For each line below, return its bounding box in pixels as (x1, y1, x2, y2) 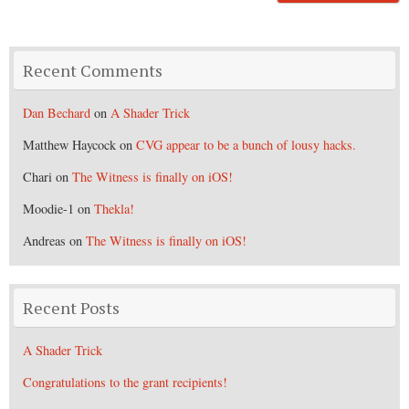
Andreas (23, 231, 66, 249)
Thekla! (94, 199, 134, 217)
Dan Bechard (23, 103, 90, 121)
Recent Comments (23, 58, 163, 81)
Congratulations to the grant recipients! (23, 372, 227, 391)
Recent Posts (23, 296, 120, 319)
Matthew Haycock (23, 135, 116, 153)
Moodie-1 (23, 199, 74, 217)
